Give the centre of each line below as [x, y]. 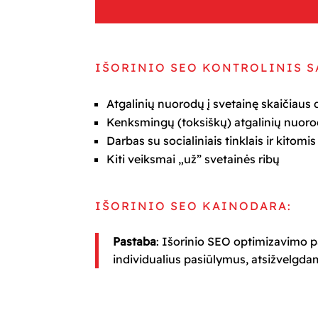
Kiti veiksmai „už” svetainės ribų [193, 159]
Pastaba [135, 241]
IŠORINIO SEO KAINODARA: [194, 206]
